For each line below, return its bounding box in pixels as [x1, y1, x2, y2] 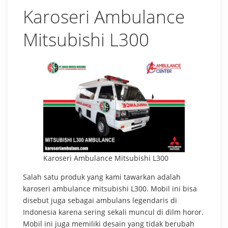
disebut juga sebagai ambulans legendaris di [23, 195, 177, 205]
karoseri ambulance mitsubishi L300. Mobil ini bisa [23, 183, 197, 193]
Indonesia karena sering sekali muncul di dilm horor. [23, 207, 204, 217]
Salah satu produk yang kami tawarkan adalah [23, 172, 181, 182]
